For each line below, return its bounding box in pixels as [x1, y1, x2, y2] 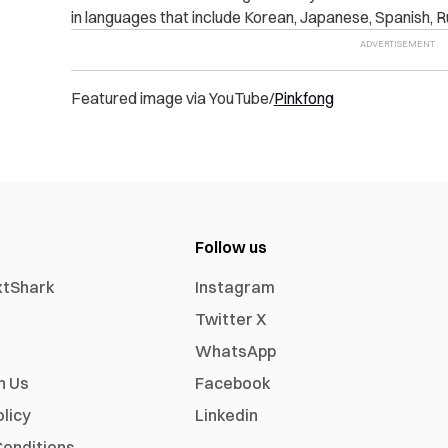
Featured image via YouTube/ [70, 87, 274, 108]
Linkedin [195, 404, 259, 425]
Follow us [195, 236, 268, 257]
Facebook [195, 372, 272, 393]
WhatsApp [195, 340, 277, 361]
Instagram [195, 276, 276, 297]
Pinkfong [273, 87, 334, 108]
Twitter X [195, 308, 267, 329]
